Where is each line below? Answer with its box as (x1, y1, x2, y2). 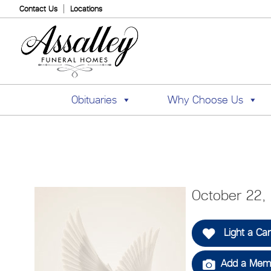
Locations (70, 4, 102, 13)
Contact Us (19, 4, 57, 13)
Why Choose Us (167, 93, 243, 106)
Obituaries (71, 93, 117, 106)
